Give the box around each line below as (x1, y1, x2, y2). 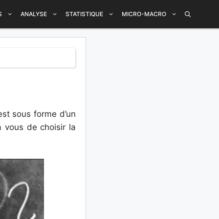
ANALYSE (21, 10, 47, 18)
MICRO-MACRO (122, 10, 166, 18)
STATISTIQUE (66, 10, 103, 18)
